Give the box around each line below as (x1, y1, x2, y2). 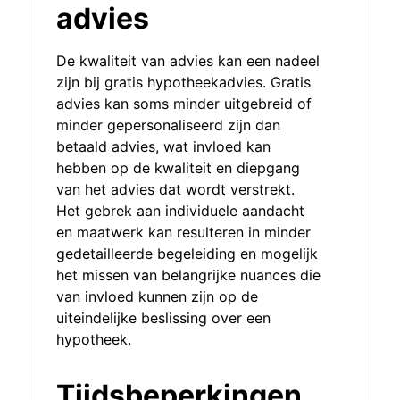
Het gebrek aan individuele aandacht (56, 202, 304, 221)
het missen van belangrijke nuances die (56, 266, 321, 285)
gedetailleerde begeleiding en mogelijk (56, 245, 318, 263)
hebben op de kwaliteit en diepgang (56, 159, 300, 178)
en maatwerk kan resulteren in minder (56, 223, 311, 242)
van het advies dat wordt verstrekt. (56, 180, 295, 199)
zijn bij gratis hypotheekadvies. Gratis (56, 73, 311, 92)
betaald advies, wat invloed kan (56, 137, 271, 156)
